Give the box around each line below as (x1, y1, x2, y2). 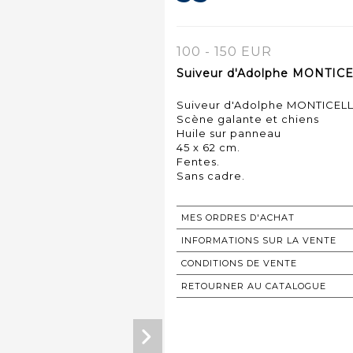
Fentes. (176, 154, 220, 168)
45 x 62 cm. (176, 140, 240, 154)
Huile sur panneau (176, 126, 281, 139)
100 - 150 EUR (176, 43, 272, 59)
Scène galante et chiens (176, 112, 319, 125)
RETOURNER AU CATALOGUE (181, 280, 326, 292)
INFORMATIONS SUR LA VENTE (181, 234, 336, 246)
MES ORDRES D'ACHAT (181, 211, 295, 223)
